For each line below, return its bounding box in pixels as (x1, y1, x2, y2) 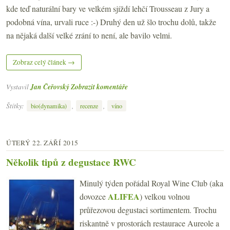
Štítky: (6, 100, 26, 110)
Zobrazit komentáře (71, 82, 128, 92)
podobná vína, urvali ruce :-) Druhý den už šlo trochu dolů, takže (6, 16, 216, 28)
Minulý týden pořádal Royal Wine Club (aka (80, 177, 223, 188)
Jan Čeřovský (30, 82, 69, 92)
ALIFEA (108, 190, 140, 202)
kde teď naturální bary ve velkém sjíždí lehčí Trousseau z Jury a (6, 3, 209, 14)
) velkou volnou (140, 190, 190, 202)
